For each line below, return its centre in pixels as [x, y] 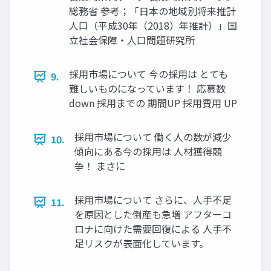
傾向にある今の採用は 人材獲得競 [148, 152]
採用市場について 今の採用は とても [149, 74]
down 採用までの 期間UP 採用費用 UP [153, 103]
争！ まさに [100, 166]
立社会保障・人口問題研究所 [132, 40]
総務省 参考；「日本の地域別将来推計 [152, 11]
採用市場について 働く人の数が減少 [153, 137]
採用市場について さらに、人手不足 [153, 200]
